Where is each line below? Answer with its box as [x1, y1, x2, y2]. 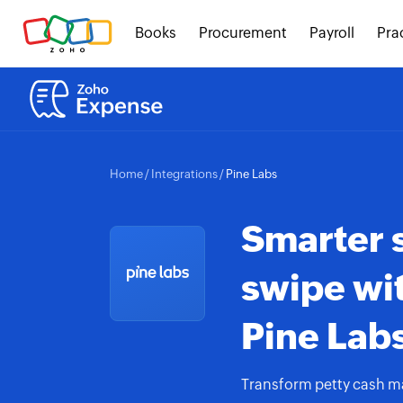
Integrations [151, 167, 218, 181]
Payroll [309, 24, 354, 41]
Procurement [199, 24, 287, 41]
